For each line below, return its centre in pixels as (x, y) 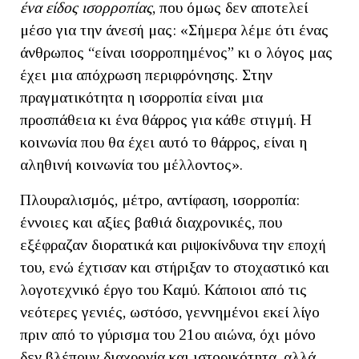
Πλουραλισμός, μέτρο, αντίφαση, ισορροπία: (160, 200)
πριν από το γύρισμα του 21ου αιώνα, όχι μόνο (168, 335)
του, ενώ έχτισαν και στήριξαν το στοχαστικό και (175, 268)
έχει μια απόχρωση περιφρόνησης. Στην (146, 75)
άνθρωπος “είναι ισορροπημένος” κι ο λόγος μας (176, 53)
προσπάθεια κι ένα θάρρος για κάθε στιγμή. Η (166, 120)
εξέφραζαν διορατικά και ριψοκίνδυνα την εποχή (173, 245)
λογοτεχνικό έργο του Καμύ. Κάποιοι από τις (163, 290)
